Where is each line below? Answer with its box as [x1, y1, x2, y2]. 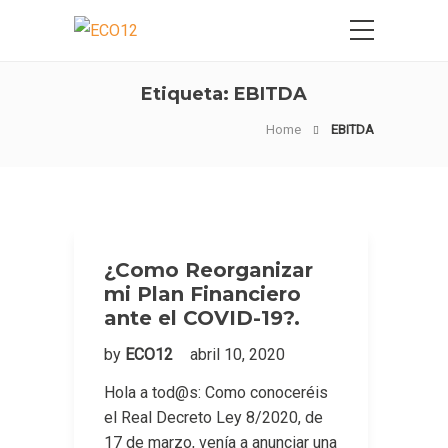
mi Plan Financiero [104, 282, 301, 306]
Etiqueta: [141, 83, 234, 105]
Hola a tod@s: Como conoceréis [104, 383, 328, 402]
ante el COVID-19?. [104, 306, 300, 330]
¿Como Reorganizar [104, 258, 313, 282]
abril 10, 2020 [190, 345, 285, 364]
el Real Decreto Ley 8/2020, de [104, 408, 323, 427]
